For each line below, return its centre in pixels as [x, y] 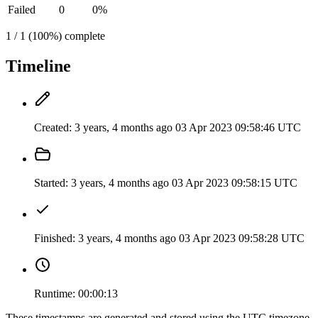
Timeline [38, 66]
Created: [53, 128]
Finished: [55, 238]
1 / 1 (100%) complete [55, 36]
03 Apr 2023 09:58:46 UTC [238, 128]
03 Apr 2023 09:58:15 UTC [235, 183]
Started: [51, 183]
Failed [22, 10]
